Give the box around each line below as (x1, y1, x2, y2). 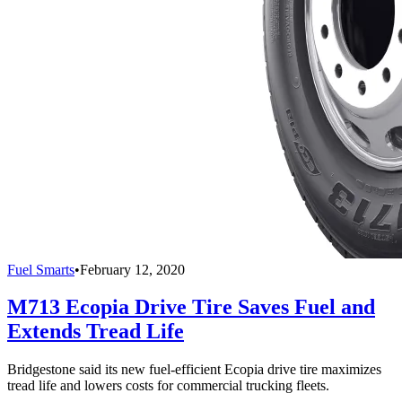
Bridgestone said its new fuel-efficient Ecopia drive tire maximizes (7, 362, 381, 378)
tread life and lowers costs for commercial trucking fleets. (7, 378, 329, 394)
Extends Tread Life (7, 319, 184, 344)
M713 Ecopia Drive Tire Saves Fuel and (7, 295, 375, 319)
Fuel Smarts (7, 261, 74, 277)
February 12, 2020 (80, 261, 185, 277)
